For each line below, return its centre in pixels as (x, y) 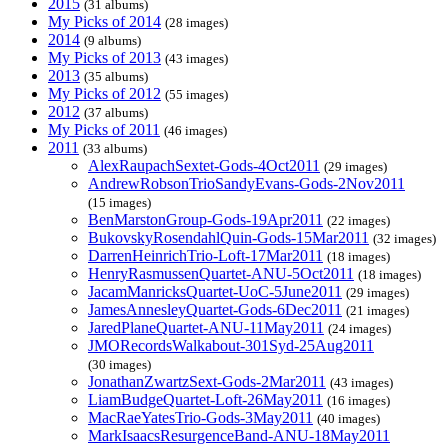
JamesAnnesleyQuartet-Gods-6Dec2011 (215, 310)
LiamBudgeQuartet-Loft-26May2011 (205, 400)
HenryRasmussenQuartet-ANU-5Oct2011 (221, 274)
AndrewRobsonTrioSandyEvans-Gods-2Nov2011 (246, 184)
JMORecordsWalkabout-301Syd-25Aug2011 (231, 346)
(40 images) (348, 419)
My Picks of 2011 (104, 130)
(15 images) (119, 203)
